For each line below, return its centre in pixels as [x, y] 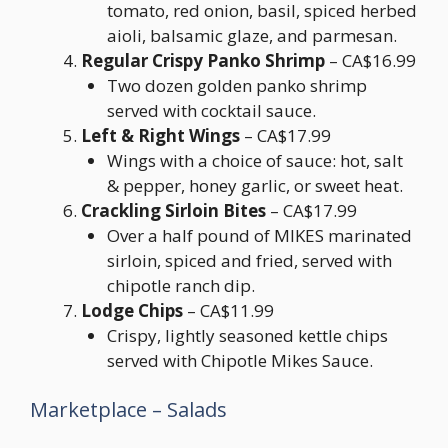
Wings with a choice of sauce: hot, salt [254, 160]
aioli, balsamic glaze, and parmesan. [251, 35]
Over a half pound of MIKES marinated [259, 235]
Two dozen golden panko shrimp [236, 85]
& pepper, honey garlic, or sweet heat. [254, 185]
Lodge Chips [132, 310]
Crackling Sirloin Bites [173, 210]
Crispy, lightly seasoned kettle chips [247, 335]
